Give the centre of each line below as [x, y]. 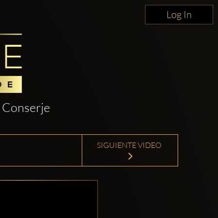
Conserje [26, 108]
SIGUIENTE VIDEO [130, 145]
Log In [179, 14]
